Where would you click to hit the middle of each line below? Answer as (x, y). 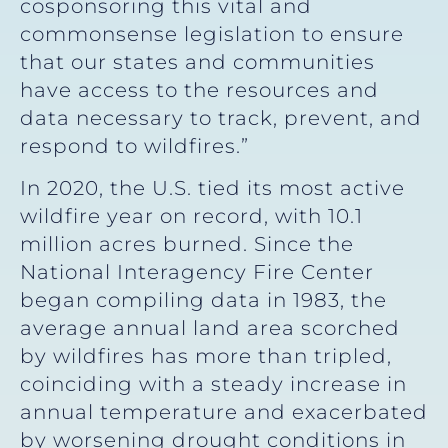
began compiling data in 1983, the (203, 300)
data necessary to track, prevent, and (221, 117)
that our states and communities (197, 61)
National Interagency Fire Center (197, 272)
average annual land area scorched (210, 328)
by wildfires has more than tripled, (206, 356)
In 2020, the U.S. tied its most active (212, 188)
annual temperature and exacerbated (224, 412)
